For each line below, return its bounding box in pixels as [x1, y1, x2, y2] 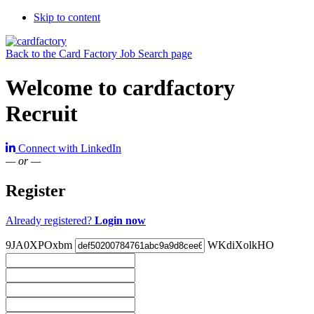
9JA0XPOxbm [6, 238, 72, 251]
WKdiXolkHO [207, 238, 274, 251]
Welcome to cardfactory [6, 75, 235, 101]
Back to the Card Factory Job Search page [6, 48, 192, 60]
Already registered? [6, 214, 95, 226]
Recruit [6, 101, 78, 127]
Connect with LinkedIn [18, 142, 121, 154]
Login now [95, 214, 146, 226]
